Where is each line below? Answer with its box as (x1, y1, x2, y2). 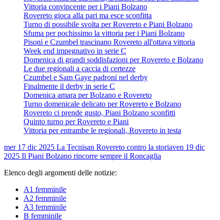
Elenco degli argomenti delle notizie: (4, 168, 117, 177)
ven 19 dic (172, 142, 205, 151)
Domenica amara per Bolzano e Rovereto (24, 90, 152, 99)
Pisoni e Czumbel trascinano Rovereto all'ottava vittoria (24, 37, 195, 46)
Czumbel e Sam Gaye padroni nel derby (24, 73, 148, 82)
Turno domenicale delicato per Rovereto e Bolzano (24, 99, 181, 108)
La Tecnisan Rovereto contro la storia (56, 142, 172, 151)
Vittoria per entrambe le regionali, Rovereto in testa (24, 126, 181, 135)
